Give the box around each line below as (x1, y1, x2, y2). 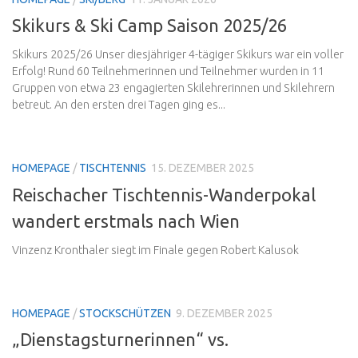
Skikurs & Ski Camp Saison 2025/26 (12, 15, 287, 36)
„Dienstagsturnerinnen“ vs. (12, 328, 229, 349)
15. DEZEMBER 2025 (151, 161, 254, 175)
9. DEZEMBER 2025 (176, 306, 272, 320)
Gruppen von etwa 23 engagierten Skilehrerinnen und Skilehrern (12, 82, 335, 95)
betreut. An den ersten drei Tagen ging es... (12, 98, 225, 112)
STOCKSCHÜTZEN (79, 306, 171, 320)
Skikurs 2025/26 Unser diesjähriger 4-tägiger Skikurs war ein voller (12, 48, 344, 62)
